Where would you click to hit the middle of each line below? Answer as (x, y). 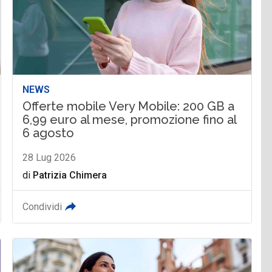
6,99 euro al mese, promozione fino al (130, 119)
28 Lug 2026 (49, 157)
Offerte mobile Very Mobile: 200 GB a (129, 106)
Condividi (42, 206)
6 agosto (49, 133)
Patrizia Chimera (70, 175)
